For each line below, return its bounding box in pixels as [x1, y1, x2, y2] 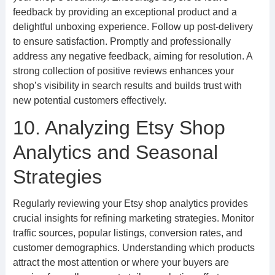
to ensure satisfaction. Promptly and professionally [12, 36, 231, 47]
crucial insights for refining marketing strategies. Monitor [12, 213, 254, 223]
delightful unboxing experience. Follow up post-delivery [12, 21, 253, 32]
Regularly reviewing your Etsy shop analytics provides [12, 198, 248, 209]
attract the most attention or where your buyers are [12, 257, 229, 268]
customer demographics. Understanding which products [12, 242, 255, 253]
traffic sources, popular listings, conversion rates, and [12, 228, 242, 238]
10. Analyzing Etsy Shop [12, 117, 225, 139]
